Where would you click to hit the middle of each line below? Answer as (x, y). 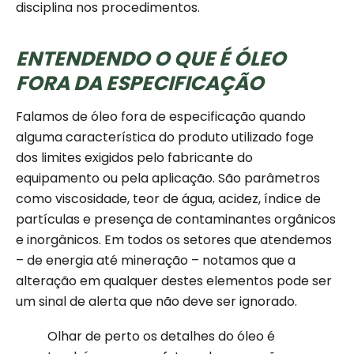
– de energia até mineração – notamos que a (156, 261)
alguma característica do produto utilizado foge (165, 137)
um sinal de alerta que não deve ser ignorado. (156, 302)
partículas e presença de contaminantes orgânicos (176, 220)
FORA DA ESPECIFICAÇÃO (140, 84)
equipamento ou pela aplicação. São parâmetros (168, 179)
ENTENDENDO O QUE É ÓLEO (151, 59)
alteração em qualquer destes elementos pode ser (174, 281)
